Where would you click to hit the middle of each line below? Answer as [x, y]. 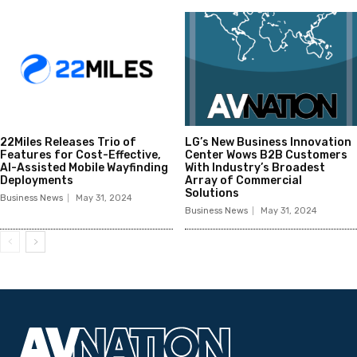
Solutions [212, 194]
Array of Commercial [243, 181]
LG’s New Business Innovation [268, 143]
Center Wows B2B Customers [266, 155]
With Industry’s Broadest [255, 168]
